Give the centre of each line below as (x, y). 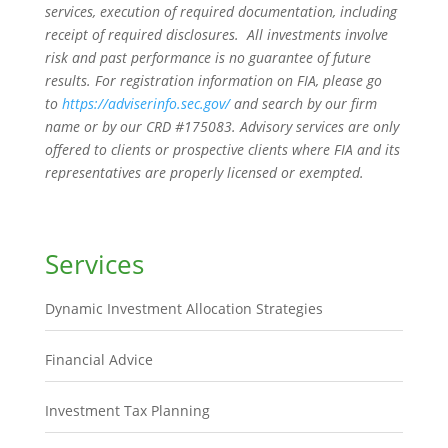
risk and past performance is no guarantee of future (207, 57)
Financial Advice (98, 359)
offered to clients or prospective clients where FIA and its (222, 149)
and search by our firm (303, 103)
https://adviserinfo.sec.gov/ (145, 103)
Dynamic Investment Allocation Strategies (183, 308)
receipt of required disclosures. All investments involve (216, 34)
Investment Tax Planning (127, 410)
